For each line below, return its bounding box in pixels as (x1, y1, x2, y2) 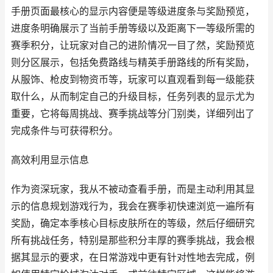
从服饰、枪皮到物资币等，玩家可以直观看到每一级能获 (11, 74, 255, 85)
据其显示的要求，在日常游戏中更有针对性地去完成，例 (11, 252, 255, 263)
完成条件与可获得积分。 (11, 125, 118, 136)
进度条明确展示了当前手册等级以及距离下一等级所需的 (11, 23, 255, 34)
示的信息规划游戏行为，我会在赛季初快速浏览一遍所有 (11, 200, 255, 212)
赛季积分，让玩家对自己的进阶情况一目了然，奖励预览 (11, 40, 255, 51)
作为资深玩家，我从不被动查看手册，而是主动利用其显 (11, 183, 255, 195)
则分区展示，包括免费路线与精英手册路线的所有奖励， (11, 57, 255, 68)
